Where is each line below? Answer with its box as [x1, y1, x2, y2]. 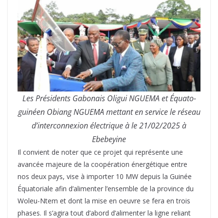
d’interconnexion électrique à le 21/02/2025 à [32, 120, 186, 131]
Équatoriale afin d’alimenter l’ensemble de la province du [18, 184, 194, 194]
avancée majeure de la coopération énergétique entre [18, 160, 187, 169]
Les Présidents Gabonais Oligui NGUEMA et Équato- [22, 93, 196, 104]
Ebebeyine [92, 134, 126, 145]
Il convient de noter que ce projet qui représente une [18, 147, 183, 157]
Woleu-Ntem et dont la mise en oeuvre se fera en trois [18, 196, 190, 206]
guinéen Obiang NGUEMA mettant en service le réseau [18, 107, 200, 118]
